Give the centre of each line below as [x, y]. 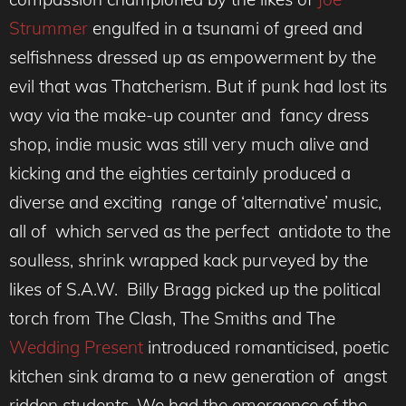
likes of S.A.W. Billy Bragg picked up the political [195, 289]
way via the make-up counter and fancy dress [189, 115]
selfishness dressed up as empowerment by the [193, 57]
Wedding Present [76, 347]
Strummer [48, 28]
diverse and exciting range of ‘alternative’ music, [195, 202]
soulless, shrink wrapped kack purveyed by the [188, 260]
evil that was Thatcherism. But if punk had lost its [198, 86]
